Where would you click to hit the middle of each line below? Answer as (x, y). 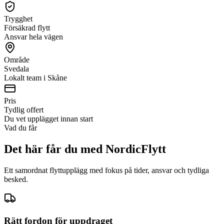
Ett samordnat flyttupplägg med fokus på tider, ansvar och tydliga (106, 170)
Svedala (16, 69)
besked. (16, 179)
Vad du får (20, 128)
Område (17, 60)
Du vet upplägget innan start (48, 119)
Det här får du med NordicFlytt (85, 149)
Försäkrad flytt (27, 28)
